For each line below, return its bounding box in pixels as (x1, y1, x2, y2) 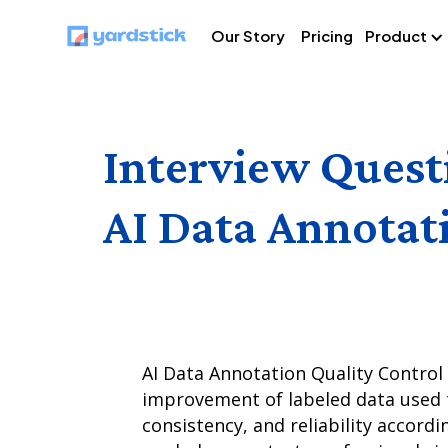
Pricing (301, 26, 354, 45)
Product (365, 26, 428, 45)
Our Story (211, 26, 286, 45)
